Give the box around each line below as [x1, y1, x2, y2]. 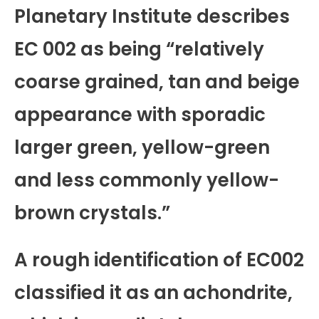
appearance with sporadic [14, 102, 266, 128]
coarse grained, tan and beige [14, 69, 300, 95]
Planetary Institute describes [14, 4, 290, 30]
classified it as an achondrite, [14, 280, 293, 306]
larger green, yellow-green [14, 135, 270, 161]
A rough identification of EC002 [14, 247, 304, 273]
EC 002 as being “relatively [14, 36, 264, 63]
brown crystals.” [14, 200, 170, 226]
